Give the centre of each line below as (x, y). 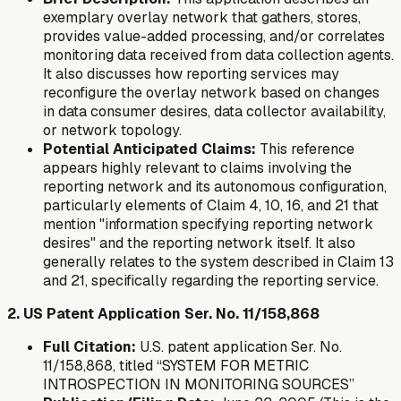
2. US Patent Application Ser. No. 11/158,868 (163, 313)
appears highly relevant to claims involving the (197, 167)
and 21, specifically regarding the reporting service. (211, 280)
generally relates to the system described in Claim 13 (218, 261)
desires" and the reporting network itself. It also (199, 243)
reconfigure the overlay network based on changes (211, 92)
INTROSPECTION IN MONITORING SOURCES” (199, 384)
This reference (305, 149)
